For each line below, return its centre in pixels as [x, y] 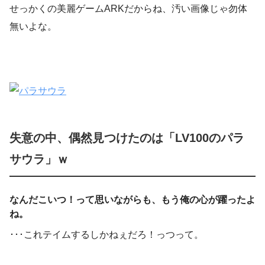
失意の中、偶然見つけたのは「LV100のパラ [127, 138]
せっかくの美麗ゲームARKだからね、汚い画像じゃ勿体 [128, 9]
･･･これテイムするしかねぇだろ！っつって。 [106, 234]
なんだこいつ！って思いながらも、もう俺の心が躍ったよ [132, 199]
